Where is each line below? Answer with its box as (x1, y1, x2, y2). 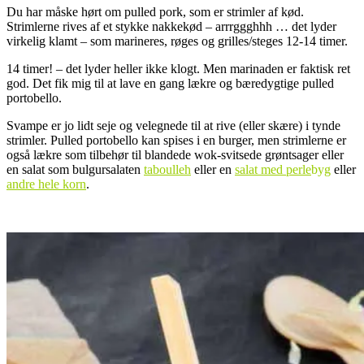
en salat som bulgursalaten (6, 162, 144, 177)
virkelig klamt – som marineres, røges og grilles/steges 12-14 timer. (6, 34, 348, 49)
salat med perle (235, 162, 311, 177)
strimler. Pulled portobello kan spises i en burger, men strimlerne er (6, 133, 346, 148)
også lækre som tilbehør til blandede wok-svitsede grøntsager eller (6, 148, 344, 162)
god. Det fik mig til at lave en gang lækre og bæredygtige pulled (6, 76, 334, 91)
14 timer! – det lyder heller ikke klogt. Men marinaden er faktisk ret (6, 62, 350, 76)
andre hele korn (6, 177, 86, 192)
